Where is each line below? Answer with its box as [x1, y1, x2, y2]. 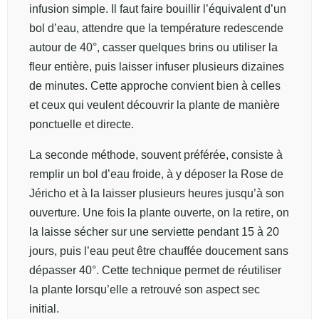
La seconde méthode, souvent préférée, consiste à [29, 148, 283, 161]
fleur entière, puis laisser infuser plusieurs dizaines [29, 60, 284, 73]
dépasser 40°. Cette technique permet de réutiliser [29, 263, 281, 276]
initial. [29, 302, 59, 315]
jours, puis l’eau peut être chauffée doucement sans [29, 244, 288, 257]
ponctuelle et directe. [29, 117, 134, 130]
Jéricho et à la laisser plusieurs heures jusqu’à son [29, 187, 284, 199]
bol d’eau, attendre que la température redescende [29, 21, 283, 34]
